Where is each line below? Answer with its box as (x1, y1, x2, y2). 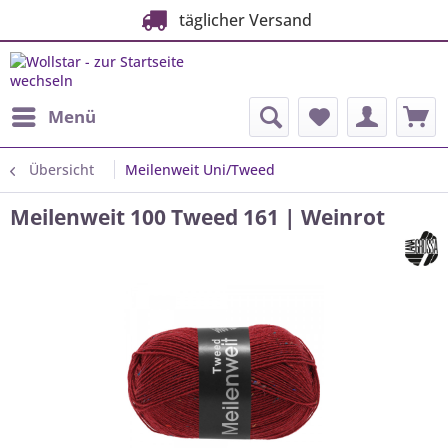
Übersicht (29, 160, 94, 179)
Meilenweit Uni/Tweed (125, 160, 275, 179)
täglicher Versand (170, 9, 312, 31)
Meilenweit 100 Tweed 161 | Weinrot (10, 203, 385, 231)
